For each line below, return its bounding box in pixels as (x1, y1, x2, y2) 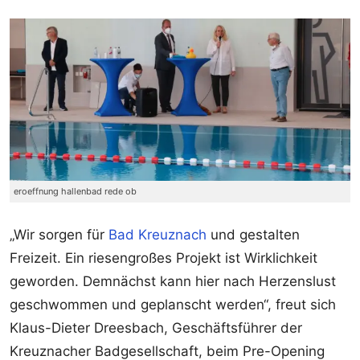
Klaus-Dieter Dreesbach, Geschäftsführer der (10, 319, 302, 336)
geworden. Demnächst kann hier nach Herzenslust (10, 272, 336, 289)
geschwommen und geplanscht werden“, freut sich (10, 296, 336, 313)
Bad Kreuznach (108, 226, 207, 243)
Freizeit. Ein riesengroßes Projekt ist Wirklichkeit (10, 249, 317, 266)
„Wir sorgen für (10, 226, 108, 243)
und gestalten (207, 226, 300, 243)
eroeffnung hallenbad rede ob (14, 185, 137, 197)
